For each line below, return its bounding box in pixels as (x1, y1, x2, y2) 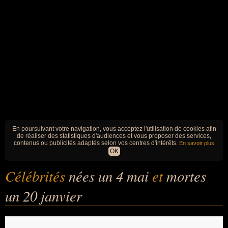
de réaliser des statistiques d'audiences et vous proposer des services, (17, 132, 211, 139)
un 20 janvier (5, 186, 82, 206)
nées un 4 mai (69, 166, 152, 186)
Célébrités (5, 166, 69, 186)
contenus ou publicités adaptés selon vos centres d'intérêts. (14, 139, 179, 147)
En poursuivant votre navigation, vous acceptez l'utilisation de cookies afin (12, 125, 216, 132)
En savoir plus (179, 140, 214, 146)
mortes (166, 166, 206, 186)
